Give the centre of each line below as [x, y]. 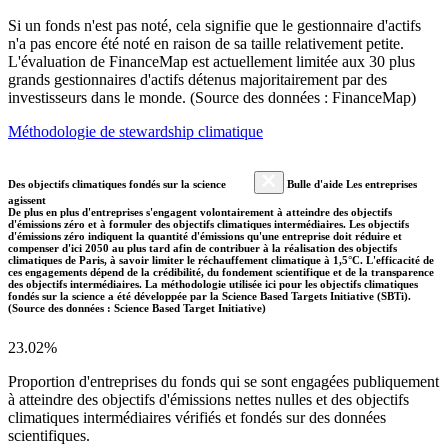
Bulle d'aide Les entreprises [350, 183]
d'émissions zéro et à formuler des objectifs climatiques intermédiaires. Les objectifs [208, 223]
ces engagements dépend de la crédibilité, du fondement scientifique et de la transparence [221, 271]
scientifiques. [49, 435]
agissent [27, 199]
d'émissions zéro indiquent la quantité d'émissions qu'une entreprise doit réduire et [205, 235]
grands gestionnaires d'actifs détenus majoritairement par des [197, 79]
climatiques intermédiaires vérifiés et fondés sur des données [197, 417]
